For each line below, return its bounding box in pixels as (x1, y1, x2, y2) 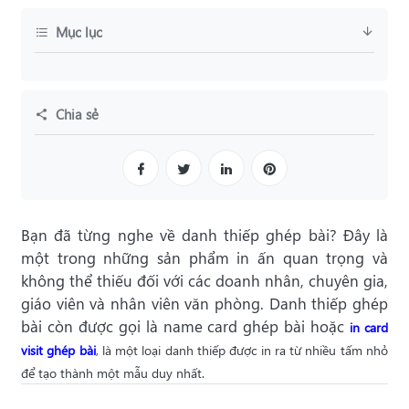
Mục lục (56, 23, 102, 42)
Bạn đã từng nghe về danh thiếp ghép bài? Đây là (21, 225, 388, 246)
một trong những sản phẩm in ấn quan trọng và (21, 247, 388, 269)
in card (350, 319, 389, 337)
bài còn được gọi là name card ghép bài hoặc (21, 316, 351, 338)
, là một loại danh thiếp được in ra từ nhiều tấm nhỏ (95, 341, 389, 360)
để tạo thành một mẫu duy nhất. (21, 364, 204, 383)
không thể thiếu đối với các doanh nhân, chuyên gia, (21, 270, 388, 292)
